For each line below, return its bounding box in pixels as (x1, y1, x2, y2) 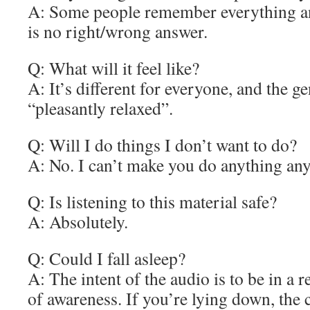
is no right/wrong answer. (28, 19, 208, 43)
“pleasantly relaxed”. (28, 96, 173, 120)
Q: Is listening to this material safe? (28, 190, 277, 213)
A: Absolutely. (28, 210, 128, 233)
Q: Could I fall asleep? (28, 246, 185, 270)
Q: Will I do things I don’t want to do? (28, 133, 297, 156)
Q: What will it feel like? (28, 56, 199, 80)
